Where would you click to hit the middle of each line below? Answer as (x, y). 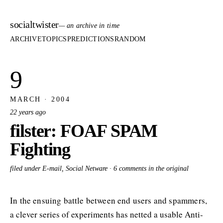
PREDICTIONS (91, 39)
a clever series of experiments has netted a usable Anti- (107, 215)
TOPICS (54, 39)
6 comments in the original (151, 169)
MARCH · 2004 (40, 99)
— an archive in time (89, 26)
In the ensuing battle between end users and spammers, (109, 201)
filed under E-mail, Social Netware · (62, 169)
